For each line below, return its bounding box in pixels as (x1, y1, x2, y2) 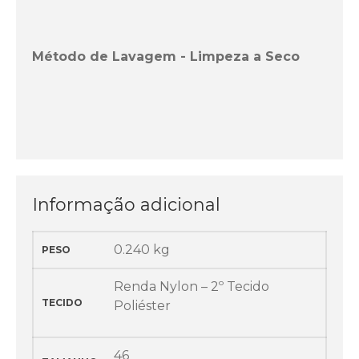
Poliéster (114, 297, 171, 313)
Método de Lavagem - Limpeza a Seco (32, 48, 300, 64)
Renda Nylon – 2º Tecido (114, 278, 269, 294)
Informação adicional (32, 193, 220, 216)
